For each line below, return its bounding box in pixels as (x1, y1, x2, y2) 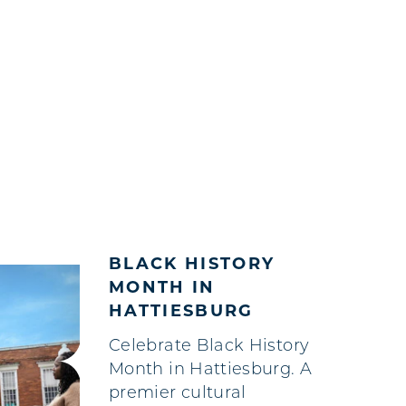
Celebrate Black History (109, 337, 310, 355)
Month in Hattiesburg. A (109, 361, 313, 379)
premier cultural (109, 384, 246, 402)
